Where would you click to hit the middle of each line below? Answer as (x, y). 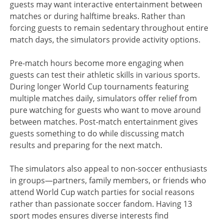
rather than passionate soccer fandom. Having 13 (101, 204)
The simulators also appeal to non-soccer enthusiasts (109, 168)
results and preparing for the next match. (86, 145)
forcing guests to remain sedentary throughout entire (109, 28)
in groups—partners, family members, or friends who (108, 180)
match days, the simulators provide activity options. (105, 39)
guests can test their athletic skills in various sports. (105, 75)
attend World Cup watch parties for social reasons (102, 192)
